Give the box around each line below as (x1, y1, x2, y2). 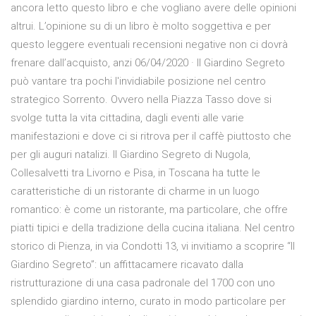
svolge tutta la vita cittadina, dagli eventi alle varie (11, 111, 244, 125)
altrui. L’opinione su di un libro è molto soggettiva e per (11, 20, 271, 33)
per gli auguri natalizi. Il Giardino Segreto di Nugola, (11, 148, 250, 162)
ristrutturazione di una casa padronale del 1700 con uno (11, 276, 275, 290)
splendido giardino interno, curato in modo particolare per (11, 295, 286, 308)
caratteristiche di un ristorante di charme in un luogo (11, 185, 260, 198)
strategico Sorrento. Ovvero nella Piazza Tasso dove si (11, 93, 272, 107)
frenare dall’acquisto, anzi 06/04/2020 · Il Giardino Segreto (11, 56, 285, 70)
